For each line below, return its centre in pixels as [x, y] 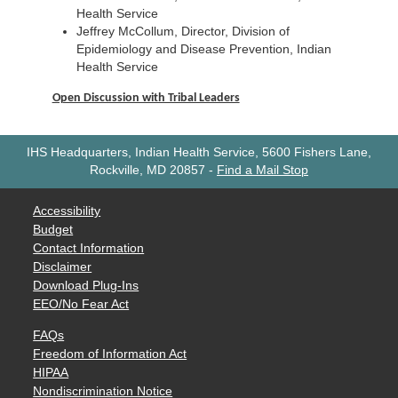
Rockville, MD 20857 [147, 170]
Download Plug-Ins [86, 285]
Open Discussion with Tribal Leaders [146, 98]
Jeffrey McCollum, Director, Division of [183, 32]
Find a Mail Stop [263, 170]
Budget [53, 229]
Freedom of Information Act [110, 354]
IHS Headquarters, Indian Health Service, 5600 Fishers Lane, [199, 152]
